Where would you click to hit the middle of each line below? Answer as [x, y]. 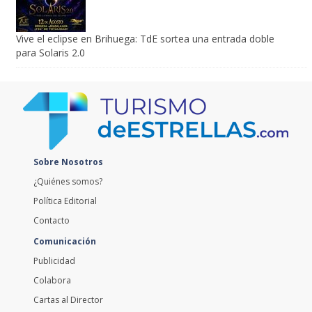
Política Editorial [65, 175]
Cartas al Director [68, 274]
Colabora [52, 254]
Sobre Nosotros [68, 136]
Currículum [55, 293]
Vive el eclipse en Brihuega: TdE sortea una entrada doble [145, 13]
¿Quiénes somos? [68, 155]
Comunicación [64, 215]
